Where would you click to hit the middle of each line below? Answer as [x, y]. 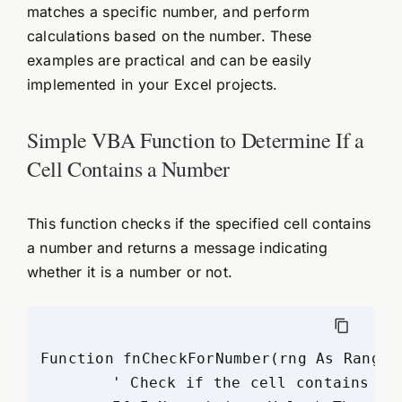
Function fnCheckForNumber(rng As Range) [219, 358]
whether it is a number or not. [130, 271]
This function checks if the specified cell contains [199, 223]
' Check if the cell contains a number [76, 382]
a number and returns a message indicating [177, 247]
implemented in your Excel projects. [152, 85]
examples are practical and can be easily [169, 61]
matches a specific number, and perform [168, 12]
